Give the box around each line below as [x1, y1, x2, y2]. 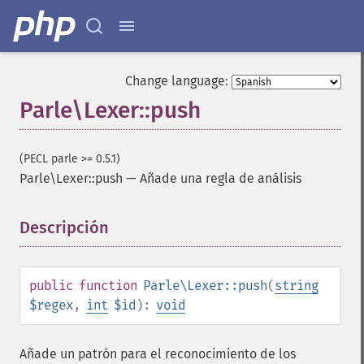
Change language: [125, 73, 228, 89]
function [79, 278, 137, 293]
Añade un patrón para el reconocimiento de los [19, 346, 296, 362]
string [275, 278, 318, 293]
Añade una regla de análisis [140, 171, 301, 186]
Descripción [19, 218, 109, 237]
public [29, 278, 73, 293]
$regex [29, 297, 73, 313]
